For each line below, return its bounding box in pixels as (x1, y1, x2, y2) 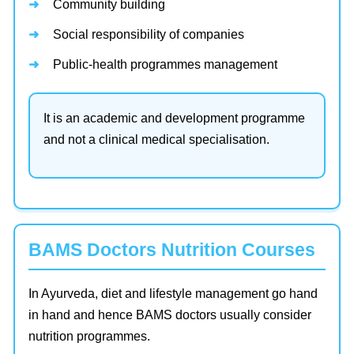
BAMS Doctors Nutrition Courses (28, 239, 315, 260)
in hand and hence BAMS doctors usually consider (28, 307, 311, 322)
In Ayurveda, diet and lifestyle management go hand (28, 286, 318, 300)
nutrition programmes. (28, 329, 150, 343)
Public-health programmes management (53, 57, 277, 71)
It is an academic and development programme (43, 111, 305, 125)
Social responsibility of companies (53, 27, 244, 41)
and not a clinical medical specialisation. (43, 132, 269, 146)
